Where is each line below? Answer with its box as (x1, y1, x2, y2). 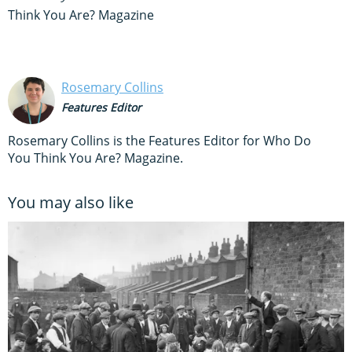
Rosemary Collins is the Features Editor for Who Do (8, 131, 311, 149)
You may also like (8, 191, 134, 213)
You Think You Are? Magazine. (8, 148, 183, 167)
